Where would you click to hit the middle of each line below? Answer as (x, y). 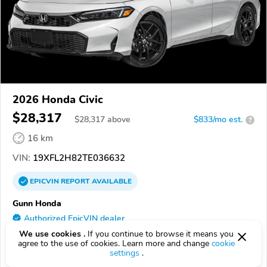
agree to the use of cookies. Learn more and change (115, 243)
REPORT (75, 181)
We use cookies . (52, 234)
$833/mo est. (218, 120)
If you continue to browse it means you (159, 234)
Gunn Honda (37, 204)
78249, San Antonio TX (60, 250)
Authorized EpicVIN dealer (74, 219)
